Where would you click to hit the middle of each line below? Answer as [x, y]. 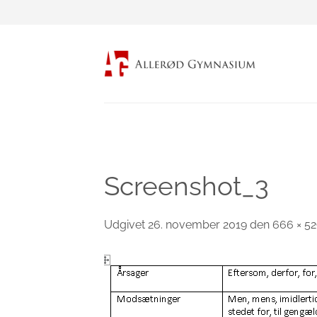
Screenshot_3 [186, 186]
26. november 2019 [197, 225]
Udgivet [126, 225]
